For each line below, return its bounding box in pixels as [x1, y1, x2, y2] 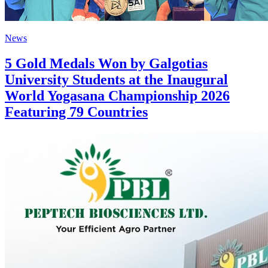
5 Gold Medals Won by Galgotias [5, 56, 208, 72]
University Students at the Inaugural [5, 72, 228, 88]
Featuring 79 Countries [5, 104, 148, 120]
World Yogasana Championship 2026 [5, 88, 230, 104]
